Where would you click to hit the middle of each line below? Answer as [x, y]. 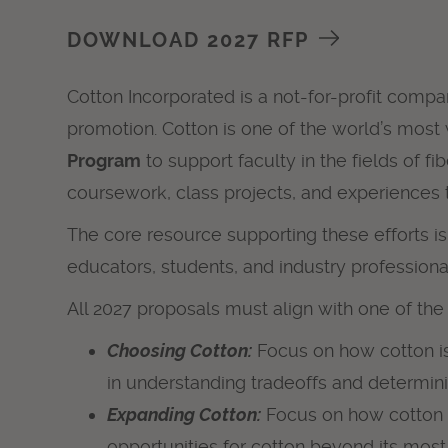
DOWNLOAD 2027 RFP [188, 41]
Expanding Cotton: [184, 415]
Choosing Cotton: [180, 351]
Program [104, 161]
